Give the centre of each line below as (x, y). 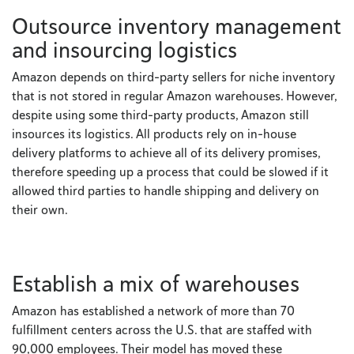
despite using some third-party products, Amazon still (160, 115)
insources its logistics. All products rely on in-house (154, 134)
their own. (40, 209)
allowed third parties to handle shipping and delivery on (166, 190)
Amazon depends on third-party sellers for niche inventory (173, 77)
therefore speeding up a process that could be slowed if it (170, 171)
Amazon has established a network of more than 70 (153, 311)
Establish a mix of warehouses (156, 283)
